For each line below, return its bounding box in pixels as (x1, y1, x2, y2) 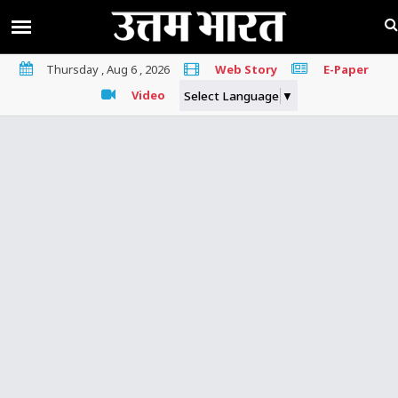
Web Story (214, 61, 277, 77)
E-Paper (322, 61, 369, 77)
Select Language (183, 88, 279, 105)
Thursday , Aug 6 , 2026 (45, 61, 170, 77)
